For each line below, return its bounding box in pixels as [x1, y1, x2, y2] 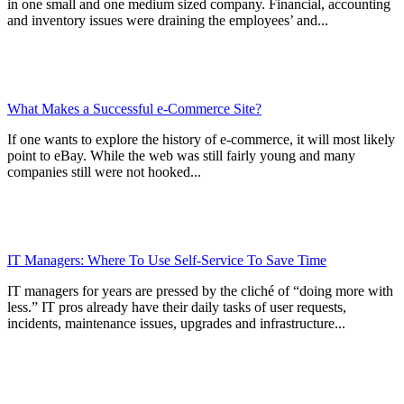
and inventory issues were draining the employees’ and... [7, 13, 328, 29]
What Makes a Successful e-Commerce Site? [7, 101, 262, 117]
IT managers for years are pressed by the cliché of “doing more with [7, 283, 393, 299]
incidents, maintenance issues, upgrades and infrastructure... [7, 316, 345, 332]
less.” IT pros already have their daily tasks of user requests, [7, 299, 346, 316]
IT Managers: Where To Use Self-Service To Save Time [7, 252, 326, 269]
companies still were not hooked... [7, 164, 201, 180]
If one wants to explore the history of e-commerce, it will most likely [7, 132, 395, 148]
